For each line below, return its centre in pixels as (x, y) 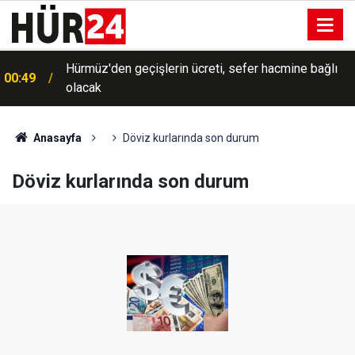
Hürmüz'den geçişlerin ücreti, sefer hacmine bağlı (202, 69)
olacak (84, 88)
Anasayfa (56, 138)
